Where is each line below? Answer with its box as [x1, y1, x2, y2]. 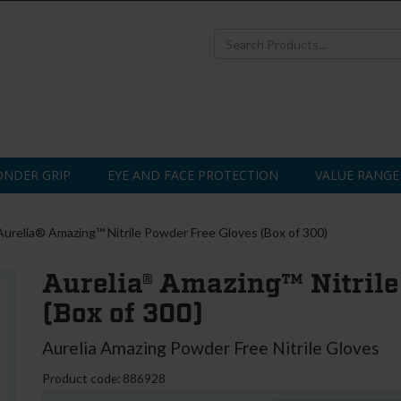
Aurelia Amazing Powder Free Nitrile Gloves [42, 337, 380, 358]
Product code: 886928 [42, 371, 166, 386]
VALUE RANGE [315, 166, 399, 183]
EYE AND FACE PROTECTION [107, 166, 278, 183]
